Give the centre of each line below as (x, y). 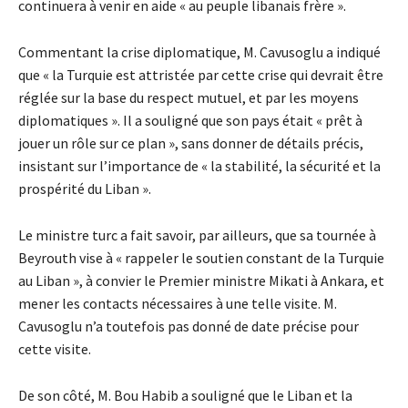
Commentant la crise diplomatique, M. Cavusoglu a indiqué (199, 51)
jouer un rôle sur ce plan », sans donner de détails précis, (191, 143)
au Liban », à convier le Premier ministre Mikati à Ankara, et (201, 280)
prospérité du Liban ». (86, 188)
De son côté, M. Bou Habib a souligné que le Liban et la (185, 395)
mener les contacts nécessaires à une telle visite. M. (178, 303)
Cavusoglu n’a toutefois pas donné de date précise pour (189, 326)
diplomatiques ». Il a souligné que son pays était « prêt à (190, 120)
